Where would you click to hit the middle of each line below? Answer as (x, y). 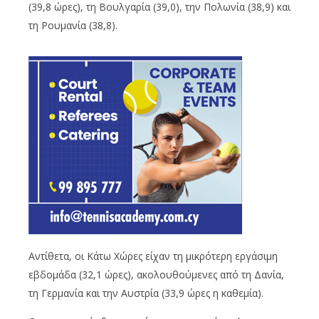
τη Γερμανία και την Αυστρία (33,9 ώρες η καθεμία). (146, 293)
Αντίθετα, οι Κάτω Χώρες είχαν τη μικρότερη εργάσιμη (153, 256)
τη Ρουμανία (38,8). (73, 26)
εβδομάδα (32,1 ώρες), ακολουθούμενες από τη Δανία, (156, 275)
